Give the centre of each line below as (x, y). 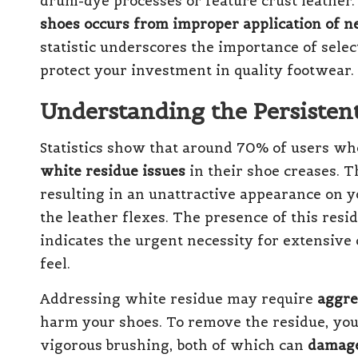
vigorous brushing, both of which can (174, 345)
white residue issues (113, 171)
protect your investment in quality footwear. (197, 70)
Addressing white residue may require (179, 298)
